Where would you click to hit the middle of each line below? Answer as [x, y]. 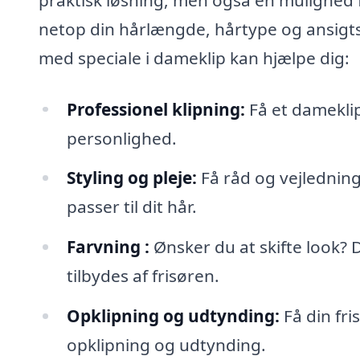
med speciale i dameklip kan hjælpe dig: [194, 57]
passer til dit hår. [131, 207]
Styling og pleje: [131, 178]
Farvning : [108, 247]
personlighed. [121, 138]
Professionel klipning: [155, 109]
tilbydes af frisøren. [143, 276]
